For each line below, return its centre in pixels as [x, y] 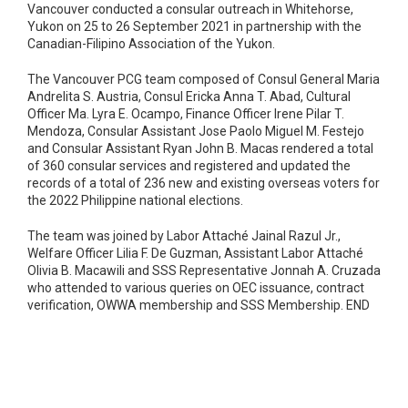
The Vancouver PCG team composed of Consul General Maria [204, 80]
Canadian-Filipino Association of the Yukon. [151, 44]
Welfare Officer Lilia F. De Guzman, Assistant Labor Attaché [195, 254]
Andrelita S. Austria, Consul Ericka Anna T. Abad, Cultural [189, 97]
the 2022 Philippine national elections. [135, 201]
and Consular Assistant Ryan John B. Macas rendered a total [200, 149]
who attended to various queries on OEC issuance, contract [196, 288]
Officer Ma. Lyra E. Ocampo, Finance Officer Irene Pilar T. [186, 114]
